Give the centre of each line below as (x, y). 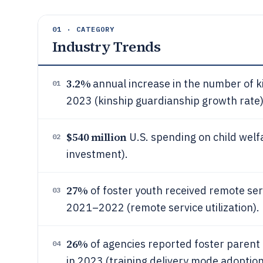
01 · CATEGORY (84, 29)
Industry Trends (106, 47)
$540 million (97, 137)
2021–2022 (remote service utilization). (163, 208)
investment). (97, 154)
